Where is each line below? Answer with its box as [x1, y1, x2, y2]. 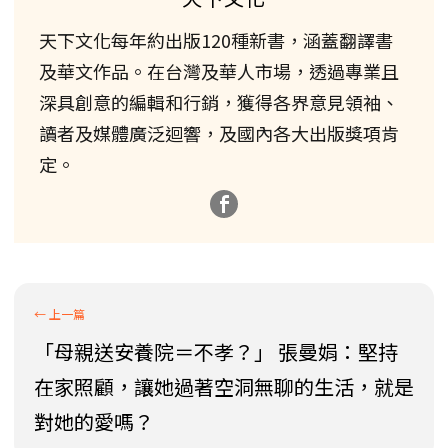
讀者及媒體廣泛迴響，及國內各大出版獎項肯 [39, 119, 399, 146]
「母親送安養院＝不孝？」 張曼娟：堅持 [34, 336, 398, 366]
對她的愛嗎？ [34, 406, 154, 436]
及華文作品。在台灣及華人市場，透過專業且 [39, 57, 399, 84]
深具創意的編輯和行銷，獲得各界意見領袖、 [39, 88, 399, 115]
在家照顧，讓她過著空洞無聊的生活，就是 [34, 371, 414, 401]
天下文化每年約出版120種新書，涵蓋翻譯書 [39, 26, 393, 53]
